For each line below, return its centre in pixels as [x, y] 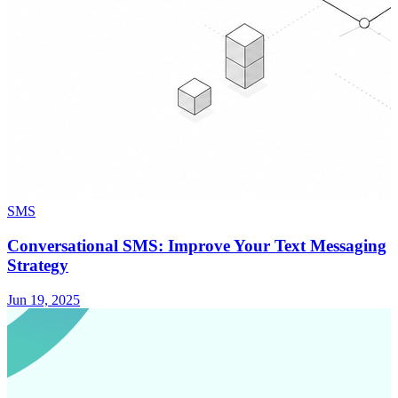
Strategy [38, 266]
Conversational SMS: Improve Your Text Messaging [197, 246]
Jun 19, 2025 [44, 299]
